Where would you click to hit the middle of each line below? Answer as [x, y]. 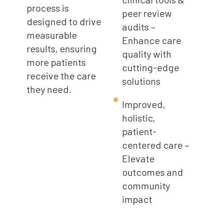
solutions [141, 81]
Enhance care [151, 40]
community [146, 186]
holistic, [138, 118]
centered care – [155, 145]
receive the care [61, 76]
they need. [49, 89]
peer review [147, 13]
